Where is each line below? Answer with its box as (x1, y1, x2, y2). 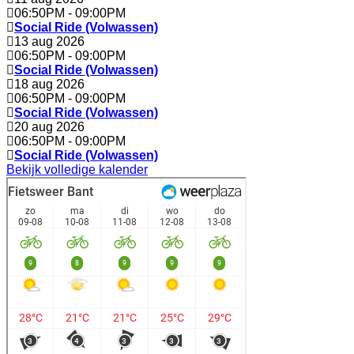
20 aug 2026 (14, 120, 85, 134)
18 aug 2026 (14, 77, 85, 91)
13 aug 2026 (14, 35, 85, 48)
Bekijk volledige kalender (6, 163, 148, 176)
